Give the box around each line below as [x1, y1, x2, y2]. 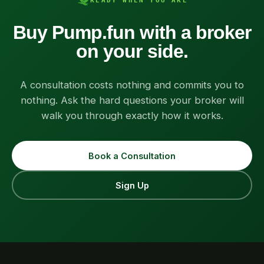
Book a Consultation [88, 150, 176, 161]
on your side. [76, 41, 188, 62]
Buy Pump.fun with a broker [12, 22, 252, 43]
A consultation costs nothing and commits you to [20, 79, 244, 91]
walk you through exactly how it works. [41, 110, 223, 121]
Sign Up [115, 180, 149, 190]
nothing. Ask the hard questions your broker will [20, 94, 244, 106]
